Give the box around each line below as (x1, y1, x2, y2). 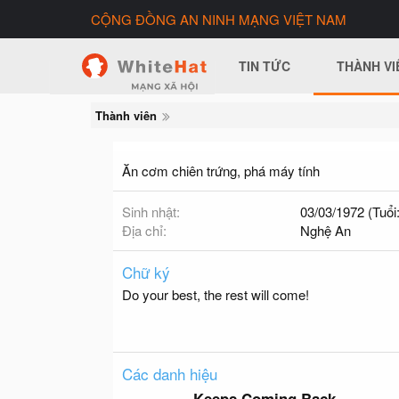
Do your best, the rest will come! (122, 285, 309, 304)
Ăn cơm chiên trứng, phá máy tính (122, 161, 320, 180)
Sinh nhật (122, 202, 176, 221)
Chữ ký (122, 261, 170, 283)
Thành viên (95, 107, 157, 124)
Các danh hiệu (122, 362, 217, 385)
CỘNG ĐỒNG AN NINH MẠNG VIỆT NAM (91, 10, 346, 28)
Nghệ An (300, 221, 351, 240)
